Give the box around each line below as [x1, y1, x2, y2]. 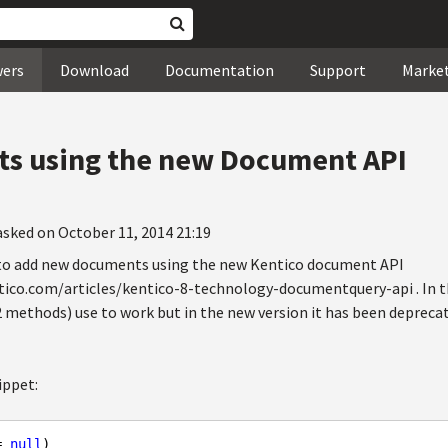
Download [60, 60, 129, 80]
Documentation [165, 60, 274, 80]
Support [310, 60, 366, 80]
